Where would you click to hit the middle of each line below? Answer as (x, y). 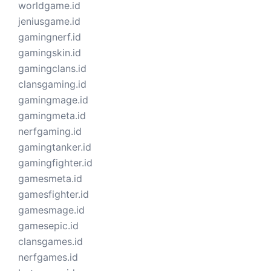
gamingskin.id (50, 53)
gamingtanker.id (55, 147)
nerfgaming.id (50, 132)
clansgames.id (51, 242)
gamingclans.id (52, 69)
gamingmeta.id (52, 116)
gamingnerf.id (50, 37)
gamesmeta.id (50, 179)
